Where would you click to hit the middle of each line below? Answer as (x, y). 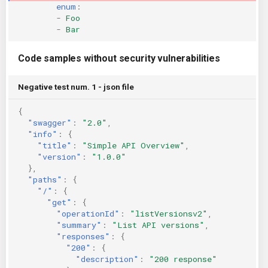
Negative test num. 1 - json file (76, 87)
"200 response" (183, 259)
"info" (42, 134)
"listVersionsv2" (169, 213)
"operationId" (88, 213)
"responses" (83, 236)
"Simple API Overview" (133, 145)
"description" (107, 259)
